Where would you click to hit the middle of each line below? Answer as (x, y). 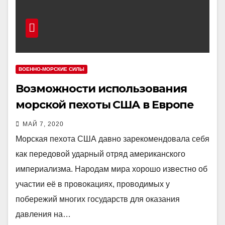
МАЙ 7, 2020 (43, 124)
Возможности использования (101, 89)
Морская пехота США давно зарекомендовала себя (113, 139)
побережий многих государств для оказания (98, 199)
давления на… (43, 214)
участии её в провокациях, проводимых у (93, 184)
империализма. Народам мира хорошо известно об (111, 169)
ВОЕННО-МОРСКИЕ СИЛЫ (51, 69)
